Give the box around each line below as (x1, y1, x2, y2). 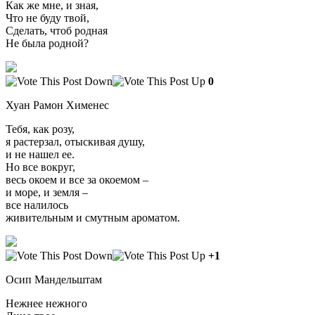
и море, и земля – (6, 186, 88, 198)
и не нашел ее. (6, 148, 75, 160)
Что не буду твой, (6, 11, 89, 24)
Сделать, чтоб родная (6, 24, 108, 37)
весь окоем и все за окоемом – (6, 173, 148, 186)
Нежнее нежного (6, 297, 87, 309)
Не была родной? (6, 37, 89, 49)
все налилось (6, 198, 68, 211)
